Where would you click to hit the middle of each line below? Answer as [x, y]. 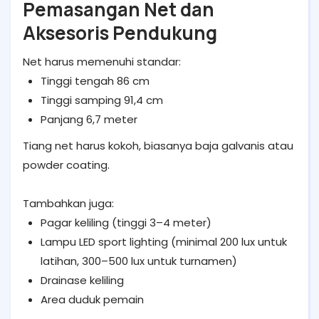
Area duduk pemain [92, 299]
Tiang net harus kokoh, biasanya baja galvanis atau [158, 145]
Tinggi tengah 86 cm [95, 80]
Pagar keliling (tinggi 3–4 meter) [126, 222]
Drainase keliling [82, 280]
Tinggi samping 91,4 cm [102, 100]
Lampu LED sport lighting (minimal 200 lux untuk [164, 241]
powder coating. [66, 164]
